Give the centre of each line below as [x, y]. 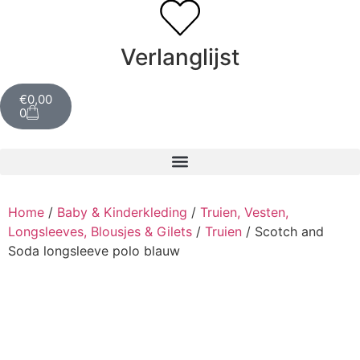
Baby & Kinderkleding [122, 212]
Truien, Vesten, [244, 212]
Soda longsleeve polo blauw [94, 250]
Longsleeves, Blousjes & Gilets [100, 231]
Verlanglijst [180, 57]
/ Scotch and [283, 231]
